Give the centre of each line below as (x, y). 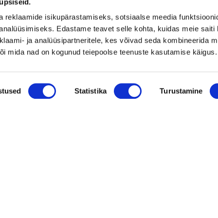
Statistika (90, 91)
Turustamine (181, 91)
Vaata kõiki (48, 17)
